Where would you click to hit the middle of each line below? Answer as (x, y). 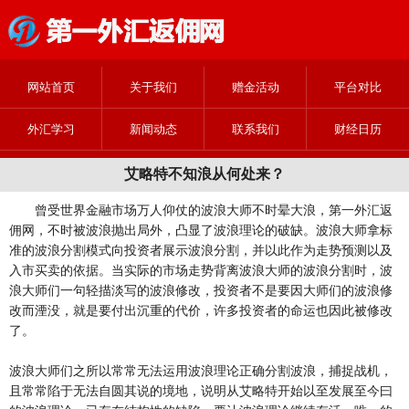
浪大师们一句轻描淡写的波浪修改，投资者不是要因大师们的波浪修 (201, 291)
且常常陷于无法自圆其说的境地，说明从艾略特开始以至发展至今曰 (201, 392)
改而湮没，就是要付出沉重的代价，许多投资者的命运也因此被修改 (201, 311)
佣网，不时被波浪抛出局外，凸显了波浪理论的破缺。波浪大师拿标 (201, 231)
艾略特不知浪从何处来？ (204, 174)
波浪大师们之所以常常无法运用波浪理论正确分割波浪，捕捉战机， (201, 372)
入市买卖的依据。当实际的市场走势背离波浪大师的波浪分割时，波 (201, 271)
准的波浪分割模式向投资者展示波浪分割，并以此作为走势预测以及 (201, 251)
